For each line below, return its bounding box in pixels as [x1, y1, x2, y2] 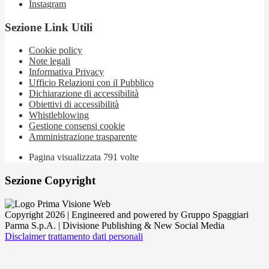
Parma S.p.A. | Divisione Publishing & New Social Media [5, 220, 225, 231]
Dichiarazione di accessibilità [29, 88, 139, 99]
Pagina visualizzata [29, 152, 103, 163]
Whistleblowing [29, 110, 89, 121]
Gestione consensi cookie [29, 121, 125, 131]
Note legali [29, 56, 70, 67]
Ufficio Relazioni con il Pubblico [29, 77, 154, 88]
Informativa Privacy [29, 67, 104, 77]
